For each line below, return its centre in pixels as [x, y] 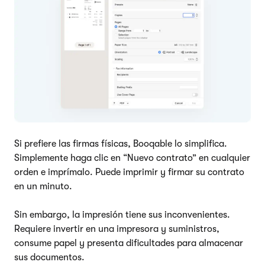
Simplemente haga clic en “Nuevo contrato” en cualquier [132, 158]
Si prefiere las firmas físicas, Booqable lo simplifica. [121, 143]
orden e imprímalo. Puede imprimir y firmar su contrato [129, 172]
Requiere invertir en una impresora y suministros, [117, 229]
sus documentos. [49, 257]
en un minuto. [43, 186]
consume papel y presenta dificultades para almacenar [129, 243]
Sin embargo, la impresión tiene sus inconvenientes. [122, 214]
